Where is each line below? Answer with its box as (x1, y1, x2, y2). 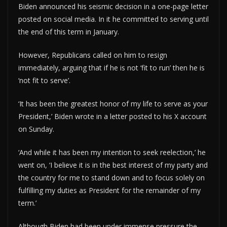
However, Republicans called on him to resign (18, 50, 167, 60)
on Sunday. (18, 124, 54, 134)
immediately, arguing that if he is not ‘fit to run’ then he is (18, 62, 205, 72)
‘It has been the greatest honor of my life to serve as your (18, 98, 208, 108)
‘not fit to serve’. (18, 75, 70, 85)
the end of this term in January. (18, 26, 119, 36)
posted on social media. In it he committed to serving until (18, 14, 209, 24)
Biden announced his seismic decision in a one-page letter (18, 1, 208, 11)
